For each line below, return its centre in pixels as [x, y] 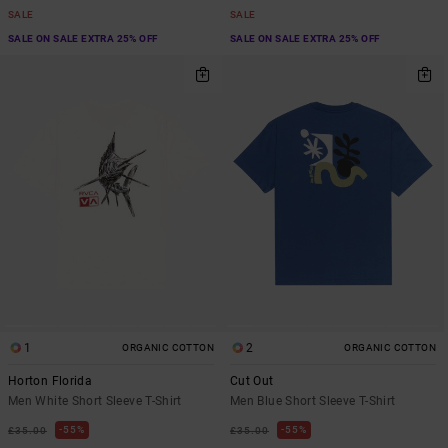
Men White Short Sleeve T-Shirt [95, 400]
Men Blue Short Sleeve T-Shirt [313, 400]
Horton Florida [50, 380]
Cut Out [252, 380]
